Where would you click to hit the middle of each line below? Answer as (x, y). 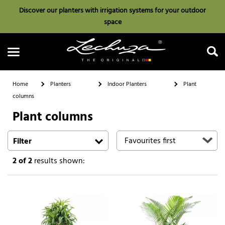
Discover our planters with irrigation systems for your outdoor (113, 11)
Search (113, 125)
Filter (22, 141)
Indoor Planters (127, 84)
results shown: (59, 161)
